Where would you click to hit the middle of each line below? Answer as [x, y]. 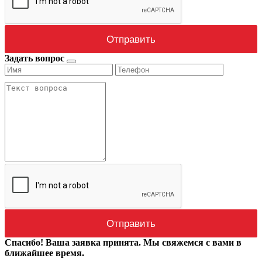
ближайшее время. [44, 253]
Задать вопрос [36, 58]
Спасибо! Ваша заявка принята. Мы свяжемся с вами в [123, 242]
